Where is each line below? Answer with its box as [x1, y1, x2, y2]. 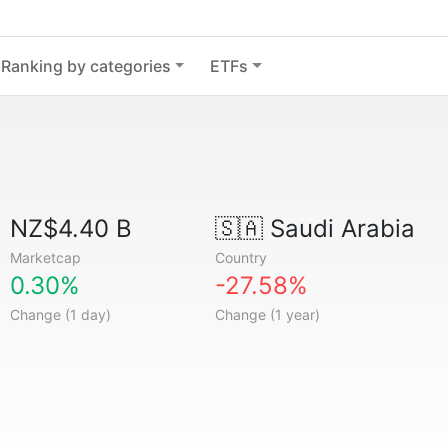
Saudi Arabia [262, 214, 415, 243]
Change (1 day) [10, 306, 112, 323]
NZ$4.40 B [10, 214, 133, 243]
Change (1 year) [214, 306, 320, 323]
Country [214, 249, 267, 266]
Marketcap [10, 249, 82, 266]
